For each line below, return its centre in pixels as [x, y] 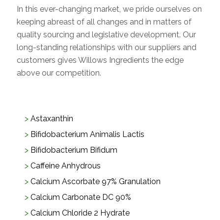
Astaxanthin [52, 118]
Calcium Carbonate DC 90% [81, 197]
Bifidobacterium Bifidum [74, 150]
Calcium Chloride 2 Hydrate [80, 213]
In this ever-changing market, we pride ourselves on [109, 9]
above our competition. [59, 73]
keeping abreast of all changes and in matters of [104, 22]
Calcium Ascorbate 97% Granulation [95, 181]
